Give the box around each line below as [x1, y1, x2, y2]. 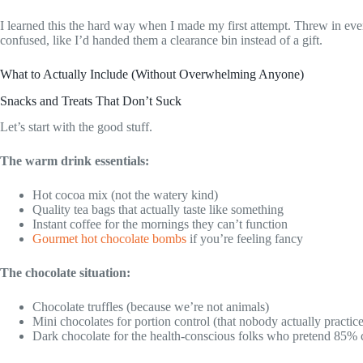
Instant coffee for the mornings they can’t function [32, 217, 288, 232]
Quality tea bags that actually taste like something [32, 203, 284, 217]
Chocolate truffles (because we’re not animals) [32, 300, 269, 314]
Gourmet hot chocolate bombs [32, 232, 186, 246]
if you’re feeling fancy [186, 232, 303, 246]
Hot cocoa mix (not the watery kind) [32, 188, 218, 203]
